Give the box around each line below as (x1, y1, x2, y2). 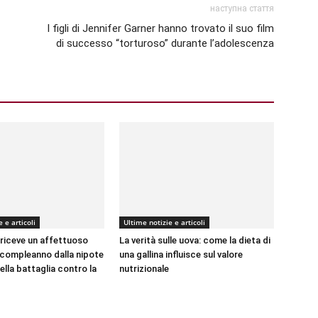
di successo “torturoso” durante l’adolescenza (56, 37, 274, 50)
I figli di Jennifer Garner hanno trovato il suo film (47, 22, 274, 35)
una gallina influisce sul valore (119, 249, 243, 260)
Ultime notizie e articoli (124, 217, 205, 227)
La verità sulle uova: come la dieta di (119, 235, 270, 246)
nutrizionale (119, 263, 169, 274)
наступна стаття (210, 4, 274, 13)
